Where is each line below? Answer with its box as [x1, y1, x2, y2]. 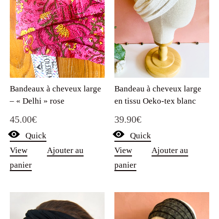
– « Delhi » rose [10, 96, 65, 106]
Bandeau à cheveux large [114, 84, 201, 93]
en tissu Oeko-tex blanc [114, 96, 196, 106]
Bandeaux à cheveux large [10, 84, 101, 93]
